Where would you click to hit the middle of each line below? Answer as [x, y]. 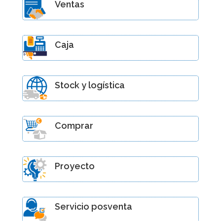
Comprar [74, 125]
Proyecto [74, 166]
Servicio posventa [93, 206]
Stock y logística [90, 85]
